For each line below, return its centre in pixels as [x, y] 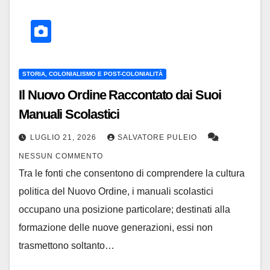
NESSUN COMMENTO [61, 156]
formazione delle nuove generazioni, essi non [116, 227]
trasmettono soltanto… [67, 245]
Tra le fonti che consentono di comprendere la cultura [132, 173]
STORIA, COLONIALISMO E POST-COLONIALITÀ [93, 74]
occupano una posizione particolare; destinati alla [124, 209]
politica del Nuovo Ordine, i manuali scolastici [116, 191]
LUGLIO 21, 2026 [64, 137]
